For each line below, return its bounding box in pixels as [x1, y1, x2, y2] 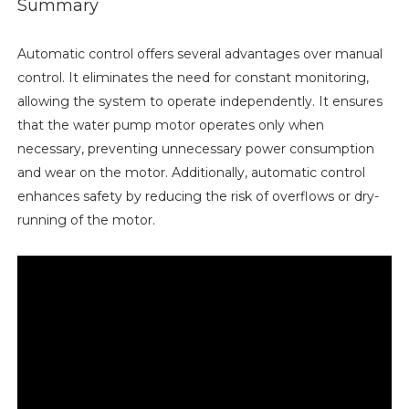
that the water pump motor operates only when [16, 116, 324, 133]
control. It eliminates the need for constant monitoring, [16, 68, 369, 86]
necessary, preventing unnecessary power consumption [16, 140, 374, 157]
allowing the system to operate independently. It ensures [16, 92, 383, 110]
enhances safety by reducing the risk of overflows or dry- [16, 187, 379, 204]
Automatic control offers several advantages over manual [16, 45, 383, 62]
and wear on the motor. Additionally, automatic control [16, 163, 365, 181]
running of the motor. [16, 211, 155, 228]
